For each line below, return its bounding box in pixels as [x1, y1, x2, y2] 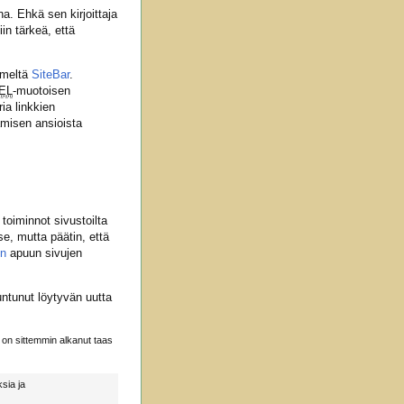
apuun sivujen [6, 245, 82, 260]
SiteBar [32, 67, 69, 81]
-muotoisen [13, 83, 70, 97]
